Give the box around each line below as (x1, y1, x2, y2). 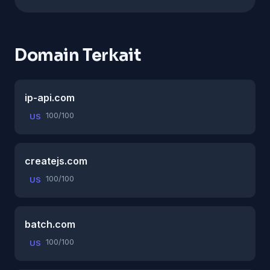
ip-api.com (25, 91, 75, 104)
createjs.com (25, 154, 87, 167)
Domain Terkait (14, 45, 141, 66)
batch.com (25, 218, 75, 230)
